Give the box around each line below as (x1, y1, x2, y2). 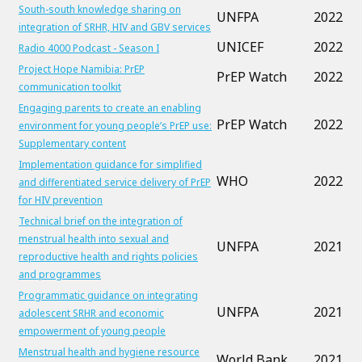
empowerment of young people (19, 324, 166, 338)
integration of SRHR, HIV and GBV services (19, 20, 211, 34)
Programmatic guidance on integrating (19, 288, 198, 302)
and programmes (19, 267, 101, 281)
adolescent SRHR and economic (19, 306, 164, 320)
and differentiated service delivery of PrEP (19, 175, 211, 189)
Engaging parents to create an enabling (19, 101, 201, 115)
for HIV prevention (19, 193, 103, 207)
